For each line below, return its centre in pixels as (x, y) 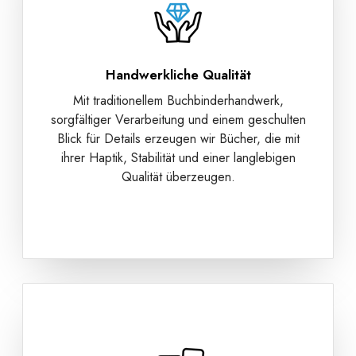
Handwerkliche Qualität (178, 74)
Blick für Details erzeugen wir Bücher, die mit (178, 138)
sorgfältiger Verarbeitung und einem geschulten (178, 119)
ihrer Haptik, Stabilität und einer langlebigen (178, 157)
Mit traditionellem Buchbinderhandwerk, (178, 100)
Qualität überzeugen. (178, 176)
